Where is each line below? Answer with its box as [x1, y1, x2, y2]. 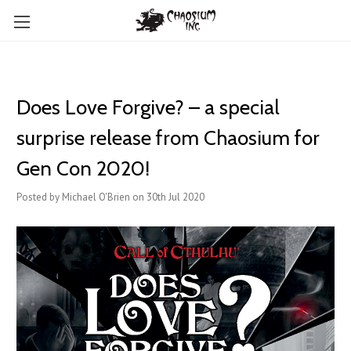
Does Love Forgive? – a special [16, 95, 280, 120]
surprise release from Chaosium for [16, 125, 320, 150]
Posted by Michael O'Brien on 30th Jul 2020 [16, 190, 204, 204]
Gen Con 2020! [16, 156, 150, 181]
